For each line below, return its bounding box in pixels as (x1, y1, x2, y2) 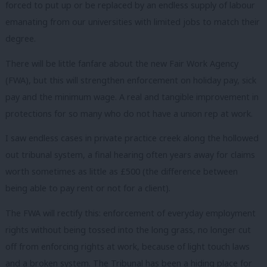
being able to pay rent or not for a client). (5, 182, 170, 194)
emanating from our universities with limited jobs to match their (5, 16, 260, 28)
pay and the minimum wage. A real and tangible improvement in (5, 91, 259, 103)
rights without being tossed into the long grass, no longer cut (5, 223, 251, 235)
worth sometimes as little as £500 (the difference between (5, 166, 238, 178)
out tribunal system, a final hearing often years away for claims (5, 149, 255, 161)
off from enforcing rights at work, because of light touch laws (5, 240, 250, 252)
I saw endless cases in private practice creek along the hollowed (5, 132, 259, 144)
